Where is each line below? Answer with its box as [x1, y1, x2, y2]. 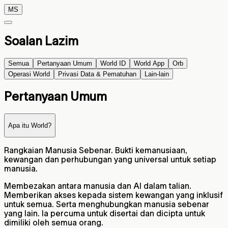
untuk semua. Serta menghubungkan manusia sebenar [4, 199, 209, 209]
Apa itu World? [8, 121, 51, 129]
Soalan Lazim [4, 34, 78, 48]
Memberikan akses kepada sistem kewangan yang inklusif [4, 190, 223, 200]
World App [134, 59, 164, 67]
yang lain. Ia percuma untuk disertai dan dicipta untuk [4, 209, 205, 218]
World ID [100, 59, 126, 67]
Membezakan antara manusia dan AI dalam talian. [4, 181, 191, 191]
